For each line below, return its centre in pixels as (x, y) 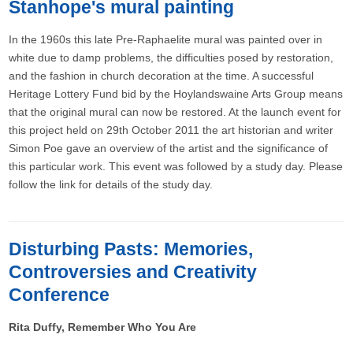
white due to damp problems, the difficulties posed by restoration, (171, 58)
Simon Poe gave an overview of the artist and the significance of (169, 149)
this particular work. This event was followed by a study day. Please (176, 167)
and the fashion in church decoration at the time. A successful (162, 76)
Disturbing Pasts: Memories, (131, 249)
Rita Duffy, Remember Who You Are (103, 327)
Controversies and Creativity (133, 272)
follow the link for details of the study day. (111, 185)
